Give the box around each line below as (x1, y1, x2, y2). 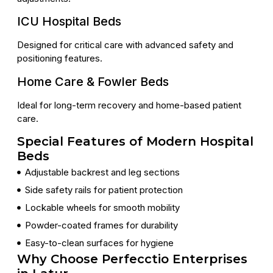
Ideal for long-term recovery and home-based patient (17, 99, 241, 111)
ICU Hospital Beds (17, 14, 121, 29)
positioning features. (17, 52, 102, 65)
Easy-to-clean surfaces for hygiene (24, 237, 174, 249)
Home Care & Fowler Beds (17, 74, 169, 89)
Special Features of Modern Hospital (17, 134, 253, 149)
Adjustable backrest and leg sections (24, 166, 180, 178)
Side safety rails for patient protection (24, 184, 183, 196)
